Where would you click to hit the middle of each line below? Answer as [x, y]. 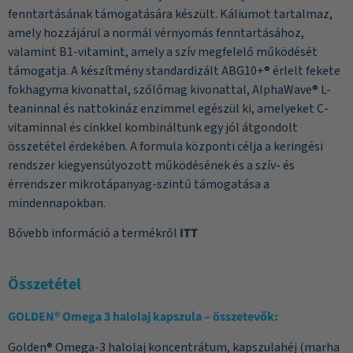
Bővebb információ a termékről [94, 234]
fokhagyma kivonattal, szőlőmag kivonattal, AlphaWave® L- [169, 90]
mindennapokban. [57, 204]
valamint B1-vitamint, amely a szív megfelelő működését [163, 52]
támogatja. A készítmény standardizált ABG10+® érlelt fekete [174, 71]
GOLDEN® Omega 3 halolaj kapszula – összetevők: [143, 317]
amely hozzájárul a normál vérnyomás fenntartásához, [156, 33]
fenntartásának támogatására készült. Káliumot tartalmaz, [170, 15]
